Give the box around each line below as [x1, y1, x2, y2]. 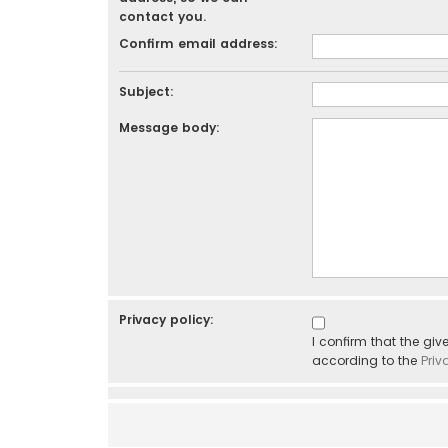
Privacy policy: [118, 311, 214, 329]
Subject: [118, 83, 174, 101]
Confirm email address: [118, 35, 278, 53]
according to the [312, 352, 422, 370]
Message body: [118, 119, 220, 137]
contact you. [118, 8, 206, 26]
